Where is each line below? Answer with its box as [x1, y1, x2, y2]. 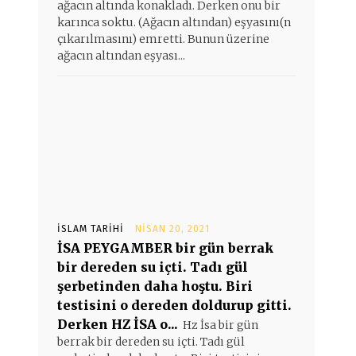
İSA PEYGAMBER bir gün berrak [57, 240, 273, 256]
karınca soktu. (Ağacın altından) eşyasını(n [57, 15, 291, 29]
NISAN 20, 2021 [135, 223, 210, 234]
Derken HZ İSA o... [57, 316, 178, 332]
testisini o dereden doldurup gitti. [57, 297, 292, 313]
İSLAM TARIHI [57, 223, 124, 234]
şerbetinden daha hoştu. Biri [57, 278, 253, 294]
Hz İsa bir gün [183, 318, 258, 332]
